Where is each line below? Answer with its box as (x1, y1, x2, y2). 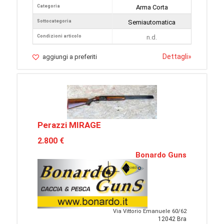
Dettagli (162, 52, 188, 61)
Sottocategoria (37, 18, 71, 24)
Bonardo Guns (135, 150, 186, 160)
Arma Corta (135, 3, 168, 11)
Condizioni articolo (37, 33, 81, 39)
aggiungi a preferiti (42, 53, 97, 61)
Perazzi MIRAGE (37, 120, 101, 130)
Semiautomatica (128, 18, 175, 26)
